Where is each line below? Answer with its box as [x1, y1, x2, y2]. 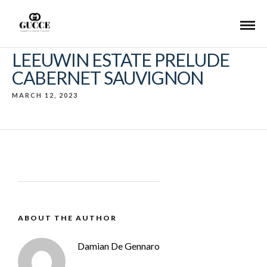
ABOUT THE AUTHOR [18, 213, 117, 222]
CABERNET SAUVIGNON [12, 67, 203, 88]
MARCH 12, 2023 [12, 91, 78, 99]
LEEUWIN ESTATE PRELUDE [12, 49, 229, 70]
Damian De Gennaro [77, 240, 160, 252]
